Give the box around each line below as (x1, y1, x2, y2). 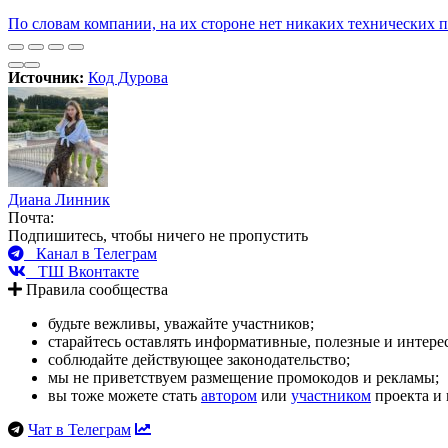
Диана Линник (8, 191, 110, 209)
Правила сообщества (22, 281, 168, 299)
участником (291, 387, 371, 405)
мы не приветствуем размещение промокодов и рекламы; (48, 369, 439, 387)
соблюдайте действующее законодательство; (48, 351, 350, 369)
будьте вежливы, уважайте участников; (48, 315, 314, 333)
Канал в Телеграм (24, 245, 157, 263)
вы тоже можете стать (48, 387, 201, 405)
